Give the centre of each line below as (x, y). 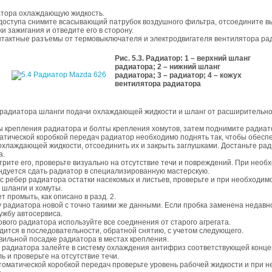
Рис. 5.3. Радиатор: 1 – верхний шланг (182, 58)
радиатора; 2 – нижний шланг (167, 67)
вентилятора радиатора (158, 84)
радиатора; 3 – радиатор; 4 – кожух (178, 75)
